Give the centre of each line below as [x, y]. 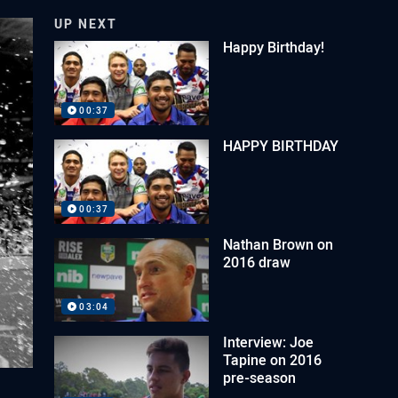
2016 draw [257, 262]
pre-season [260, 378]
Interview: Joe [269, 342]
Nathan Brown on [279, 244]
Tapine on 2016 [273, 360]
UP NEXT [86, 24]
